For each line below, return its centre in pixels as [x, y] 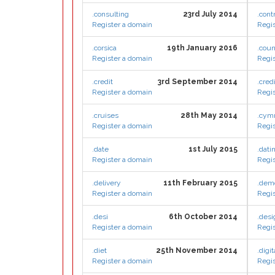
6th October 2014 [203, 217]
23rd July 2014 [210, 14]
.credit [103, 82]
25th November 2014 [197, 250]
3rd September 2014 [198, 82]
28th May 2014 [209, 115]
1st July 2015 [213, 149]
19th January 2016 [202, 48]
